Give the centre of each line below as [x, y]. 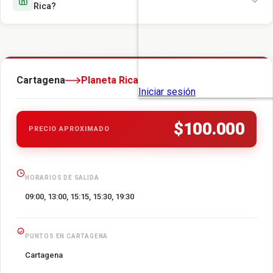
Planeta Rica [110, 80]
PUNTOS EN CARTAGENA [67, 236]
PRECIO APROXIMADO [69, 129]
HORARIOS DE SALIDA [62, 178]
